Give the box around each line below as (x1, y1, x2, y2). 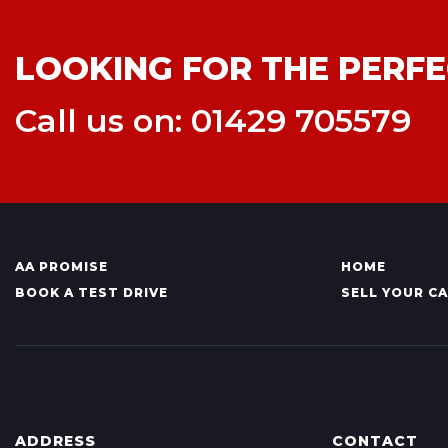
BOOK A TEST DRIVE (15, 285, 168, 300)
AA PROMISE (15, 259, 108, 274)
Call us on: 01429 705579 (15, 101, 411, 140)
